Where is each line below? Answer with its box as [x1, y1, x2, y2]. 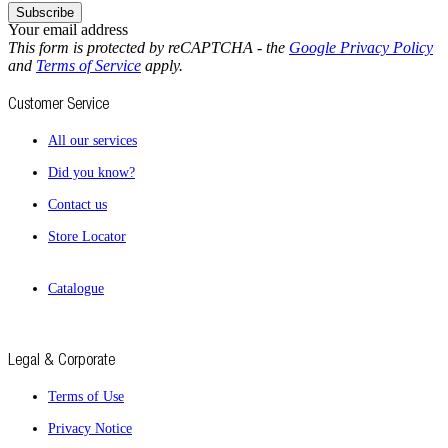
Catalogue [48, 281, 104, 296]
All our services [48, 133, 137, 148]
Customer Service [8, 94, 109, 112]
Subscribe [16, 5, 74, 20]
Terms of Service [36, 57, 141, 74]
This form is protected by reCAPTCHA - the [8, 39, 289, 56]
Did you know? [48, 165, 135, 180]
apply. [141, 57, 183, 74]
